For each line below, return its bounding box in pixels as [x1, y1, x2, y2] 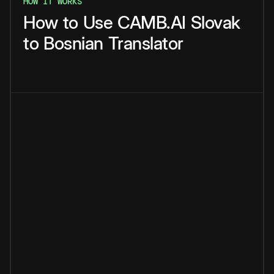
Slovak [190, 12, 240, 34]
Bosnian [43, 32, 103, 54]
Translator [108, 32, 183, 54]
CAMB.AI [117, 12, 186, 34]
